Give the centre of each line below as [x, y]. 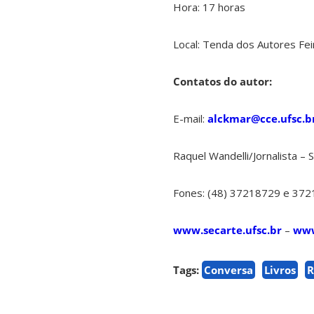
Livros [280, 270]
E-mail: [190, 119]
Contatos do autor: [223, 82]
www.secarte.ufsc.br [227, 230]
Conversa [228, 270]
